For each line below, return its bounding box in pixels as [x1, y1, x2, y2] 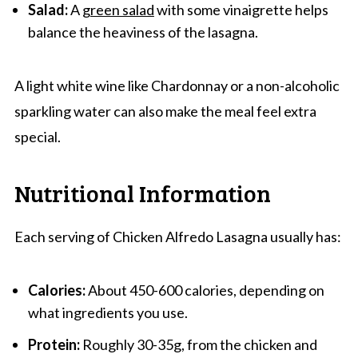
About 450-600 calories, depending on [85, 280, 324, 299]
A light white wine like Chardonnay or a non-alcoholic [14, 76, 340, 94]
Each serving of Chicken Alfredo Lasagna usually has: [14, 227, 341, 245]
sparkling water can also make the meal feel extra [14, 101, 316, 120]
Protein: [27, 335, 80, 353]
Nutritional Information [14, 176, 271, 209]
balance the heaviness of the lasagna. [27, 22, 258, 41]
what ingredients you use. [27, 303, 188, 321]
